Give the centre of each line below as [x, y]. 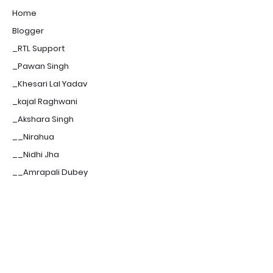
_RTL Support [39, 48]
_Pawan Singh [41, 66]
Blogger [28, 30]
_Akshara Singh [43, 119]
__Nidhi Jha [36, 154]
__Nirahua [33, 136]
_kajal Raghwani [45, 101]
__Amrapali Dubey [50, 172]
